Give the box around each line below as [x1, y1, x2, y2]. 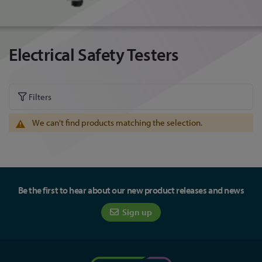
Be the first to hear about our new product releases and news [18, 184, 244, 196]
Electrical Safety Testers [9, 43, 179, 66]
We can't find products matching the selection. [32, 117, 202, 129]
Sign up [120, 206, 152, 218]
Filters [27, 91, 51, 103]
